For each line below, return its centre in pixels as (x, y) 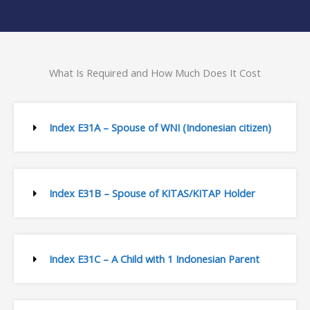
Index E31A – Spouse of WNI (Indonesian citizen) (160, 128)
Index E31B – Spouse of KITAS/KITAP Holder (152, 193)
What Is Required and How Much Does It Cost (155, 73)
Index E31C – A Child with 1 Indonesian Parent (154, 259)
